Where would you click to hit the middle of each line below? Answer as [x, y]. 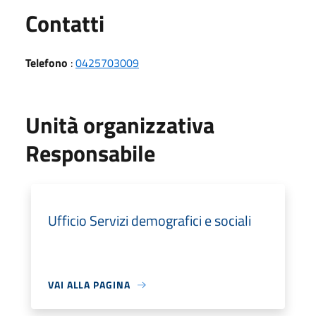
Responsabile [90, 153]
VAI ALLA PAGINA [89, 285]
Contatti [65, 23]
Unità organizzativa [120, 125]
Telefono [47, 63]
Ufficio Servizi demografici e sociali [150, 220]
